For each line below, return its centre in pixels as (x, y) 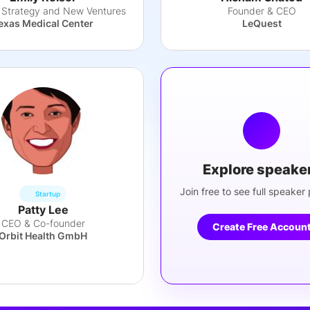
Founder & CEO (262, 11)
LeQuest (262, 23)
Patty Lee (43, 210)
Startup (48, 193)
